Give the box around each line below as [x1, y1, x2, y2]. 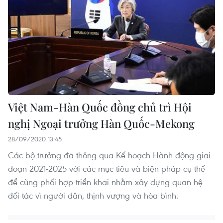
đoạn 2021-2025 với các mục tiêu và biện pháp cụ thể [8, 162, 205, 174]
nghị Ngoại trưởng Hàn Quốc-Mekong [8, 115, 195, 131]
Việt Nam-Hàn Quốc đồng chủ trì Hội [8, 99, 192, 114]
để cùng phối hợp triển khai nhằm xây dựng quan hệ [8, 176, 203, 188]
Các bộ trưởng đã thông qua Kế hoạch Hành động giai [8, 149, 211, 161]
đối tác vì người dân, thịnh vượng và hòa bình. [8, 189, 178, 201]
